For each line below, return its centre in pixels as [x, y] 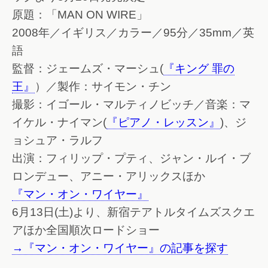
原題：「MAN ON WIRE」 [80, 15]
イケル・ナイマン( [59, 123]
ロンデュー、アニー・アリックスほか [109, 176]
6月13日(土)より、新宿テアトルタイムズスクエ [133, 212]
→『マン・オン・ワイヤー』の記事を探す [120, 248]
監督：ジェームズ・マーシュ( [88, 69]
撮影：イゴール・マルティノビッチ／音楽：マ [131, 105]
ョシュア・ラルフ [57, 141]
